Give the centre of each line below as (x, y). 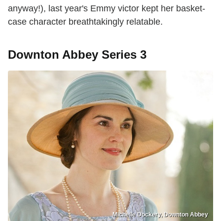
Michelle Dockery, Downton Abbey (160, 215)
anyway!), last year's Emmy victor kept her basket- (107, 9)
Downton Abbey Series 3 (77, 55)
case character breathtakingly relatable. (85, 22)
